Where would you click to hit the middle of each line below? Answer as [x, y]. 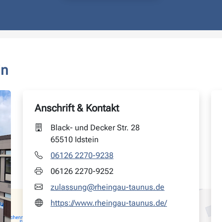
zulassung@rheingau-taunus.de [108, 187]
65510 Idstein [75, 139]
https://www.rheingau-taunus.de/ [109, 203]
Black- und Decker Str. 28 [95, 128]
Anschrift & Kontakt [77, 108]
